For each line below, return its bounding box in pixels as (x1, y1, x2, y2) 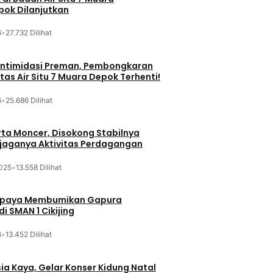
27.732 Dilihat (5, 28, 52, 38)
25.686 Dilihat (5, 95, 52, 105)
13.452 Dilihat (5, 230, 52, 239)
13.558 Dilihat (15, 162, 62, 172)
